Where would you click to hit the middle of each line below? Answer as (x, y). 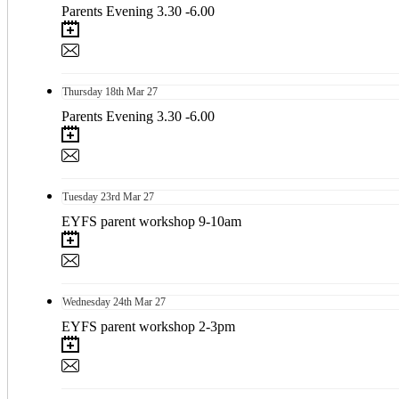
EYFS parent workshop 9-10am (151, 221)
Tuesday (80, 196)
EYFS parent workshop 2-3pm (148, 326)
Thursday (82, 91)
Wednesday (86, 301)
